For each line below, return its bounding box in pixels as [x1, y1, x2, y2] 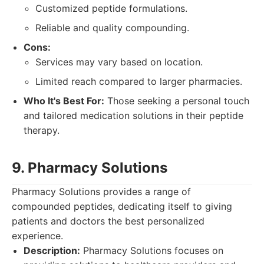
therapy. [24, 124, 60, 136]
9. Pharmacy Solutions [12, 159, 167, 176]
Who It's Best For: [24, 95, 104, 107]
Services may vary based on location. [35, 56, 203, 68]
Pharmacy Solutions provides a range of [12, 186, 191, 197]
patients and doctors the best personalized [12, 215, 204, 227]
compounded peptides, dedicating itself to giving [12, 200, 232, 212]
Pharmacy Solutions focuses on [80, 245, 223, 256]
